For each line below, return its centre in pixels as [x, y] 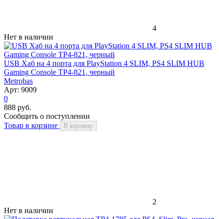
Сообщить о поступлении [47, 116]
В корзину [78, 126]
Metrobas [18, 81]
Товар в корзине [32, 125]
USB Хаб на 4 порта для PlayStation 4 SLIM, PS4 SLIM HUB [104, 63]
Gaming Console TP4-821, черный [59, 72]
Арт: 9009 [20, 89]
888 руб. [18, 107]
